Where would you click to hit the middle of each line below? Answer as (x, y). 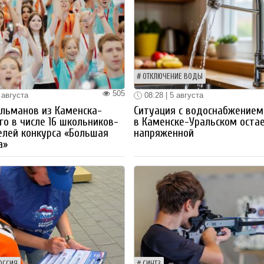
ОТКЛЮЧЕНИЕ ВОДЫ (173, 76)
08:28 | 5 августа (173, 95)
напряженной (164, 133)
